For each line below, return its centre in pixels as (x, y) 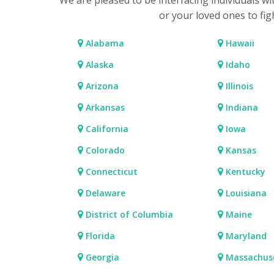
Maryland (245, 236)
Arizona (101, 86)
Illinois (238, 86)
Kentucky (244, 172)
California (106, 129)
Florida (99, 236)
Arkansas (104, 108)
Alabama (104, 43)
